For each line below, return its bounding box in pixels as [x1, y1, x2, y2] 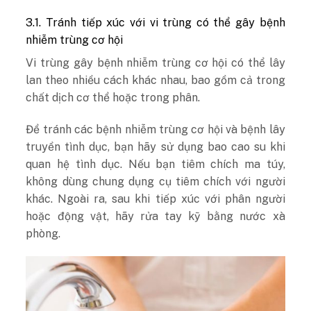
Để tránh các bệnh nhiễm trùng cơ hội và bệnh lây [26, 122, 285, 136]
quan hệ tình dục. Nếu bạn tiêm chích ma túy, [26, 157, 285, 171]
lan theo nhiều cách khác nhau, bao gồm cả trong [26, 73, 285, 87]
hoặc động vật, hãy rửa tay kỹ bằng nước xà [26, 209, 285, 223]
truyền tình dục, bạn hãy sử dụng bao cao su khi [26, 140, 285, 153]
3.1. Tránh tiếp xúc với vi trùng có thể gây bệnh [26, 15, 285, 29]
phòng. [26, 226, 61, 240]
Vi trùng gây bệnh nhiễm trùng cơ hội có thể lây [26, 56, 285, 69]
